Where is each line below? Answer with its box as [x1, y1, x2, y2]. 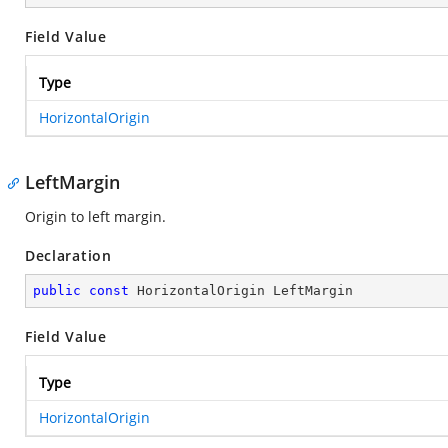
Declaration [25, 246, 112, 265]
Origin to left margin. [25, 207, 166, 226]
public [33, 283, 81, 298]
